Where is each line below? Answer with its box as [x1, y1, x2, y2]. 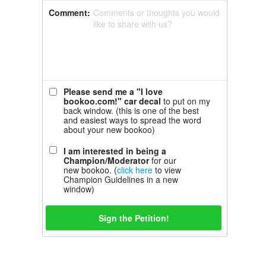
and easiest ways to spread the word [64, 114, 201, 126]
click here [117, 164, 153, 176]
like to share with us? [93, 18, 172, 30]
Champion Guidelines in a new [64, 173, 178, 185]
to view [153, 164, 181, 176]
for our [149, 154, 176, 166]
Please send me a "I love [64, 85, 163, 97]
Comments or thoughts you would [93, 7, 220, 18]
